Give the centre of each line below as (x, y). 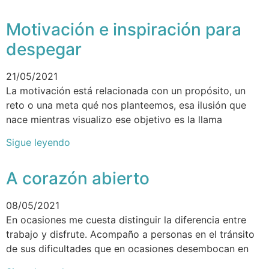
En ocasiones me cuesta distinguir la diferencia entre (126, 220)
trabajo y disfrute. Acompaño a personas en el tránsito (130, 234)
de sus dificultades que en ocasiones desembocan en (127, 249)
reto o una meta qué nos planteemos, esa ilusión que (126, 105)
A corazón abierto (78, 179)
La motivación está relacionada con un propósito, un (126, 90)
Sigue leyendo (38, 143)
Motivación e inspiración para (124, 29)
